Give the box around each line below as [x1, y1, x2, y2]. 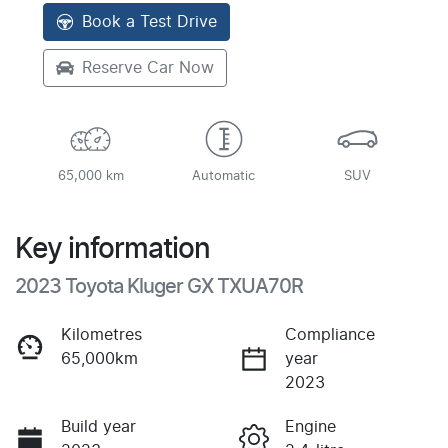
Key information [15, 235, 210, 264]
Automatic [192, 169, 256, 183]
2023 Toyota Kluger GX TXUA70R [15, 276, 303, 297]
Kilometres [61, 326, 142, 343]
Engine [285, 418, 336, 435]
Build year [61, 418, 136, 435]
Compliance [285, 326, 375, 343]
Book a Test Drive [82, 13, 217, 30]
